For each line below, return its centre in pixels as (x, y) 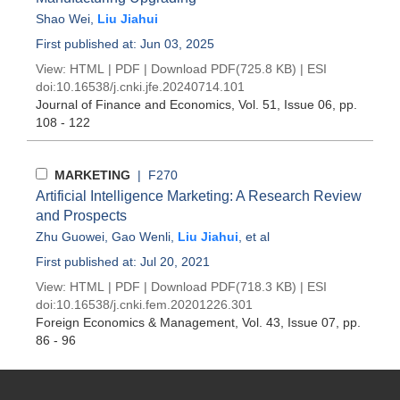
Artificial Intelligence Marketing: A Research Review (199, 196)
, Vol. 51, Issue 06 (282, 104)
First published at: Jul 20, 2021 (123, 262)
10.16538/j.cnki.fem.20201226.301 (154, 304)
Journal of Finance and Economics (133, 104)
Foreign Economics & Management (135, 322)
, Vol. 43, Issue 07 (285, 322)
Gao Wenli (141, 237)
